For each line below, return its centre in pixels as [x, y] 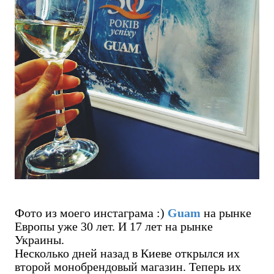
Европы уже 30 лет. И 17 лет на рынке [114, 227]
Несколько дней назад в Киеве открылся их [127, 254]
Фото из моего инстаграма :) [90, 213]
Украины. [39, 240]
